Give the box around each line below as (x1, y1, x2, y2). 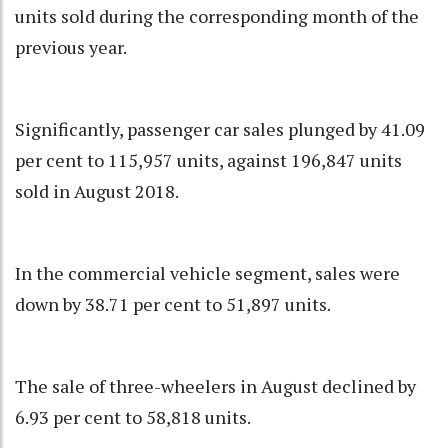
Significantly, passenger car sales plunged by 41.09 (15, 117, 425, 142)
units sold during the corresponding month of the (15, 4, 419, 29)
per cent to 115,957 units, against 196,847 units (15, 148, 402, 173)
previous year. (15, 35, 127, 60)
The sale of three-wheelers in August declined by (15, 374, 416, 399)
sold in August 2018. (15, 179, 179, 204)
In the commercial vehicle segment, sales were (15, 261, 400, 286)
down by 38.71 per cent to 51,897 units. (15, 292, 331, 317)
